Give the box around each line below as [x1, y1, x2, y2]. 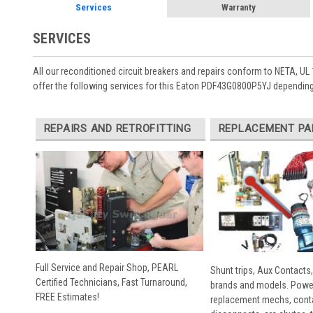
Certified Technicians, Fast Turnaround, [35, 277, 187, 289]
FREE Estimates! [35, 291, 99, 303]
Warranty [221, 2, 256, 13]
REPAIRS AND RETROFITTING [43, 122, 191, 135]
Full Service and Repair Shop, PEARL [35, 262, 178, 274]
